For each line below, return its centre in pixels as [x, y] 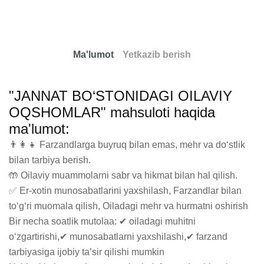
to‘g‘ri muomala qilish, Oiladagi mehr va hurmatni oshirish [128, 206]
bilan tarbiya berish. [50, 160]
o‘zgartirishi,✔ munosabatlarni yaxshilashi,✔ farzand [118, 237]
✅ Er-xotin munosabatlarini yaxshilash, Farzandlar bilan [125, 191]
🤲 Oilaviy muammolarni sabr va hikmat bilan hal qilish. [123, 176]
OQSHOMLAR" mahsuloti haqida [112, 113]
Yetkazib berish [157, 55]
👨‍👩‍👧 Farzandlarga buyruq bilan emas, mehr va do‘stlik [127, 145]
